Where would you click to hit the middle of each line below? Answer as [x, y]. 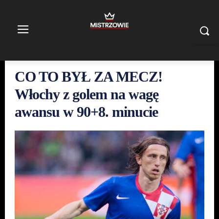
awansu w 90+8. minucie [86, 112]
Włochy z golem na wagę [87, 94]
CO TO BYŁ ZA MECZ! [88, 77]
